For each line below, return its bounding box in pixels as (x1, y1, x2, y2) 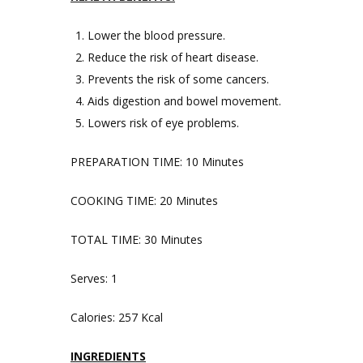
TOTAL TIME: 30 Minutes (70, 232, 203, 247)
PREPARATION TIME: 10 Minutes (70, 154, 244, 169)
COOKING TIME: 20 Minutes (70, 193, 218, 208)
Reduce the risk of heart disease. (88, 49, 258, 65)
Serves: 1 (70, 271, 117, 286)
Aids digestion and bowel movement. (88, 93, 281, 109)
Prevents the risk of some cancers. (88, 71, 269, 87)
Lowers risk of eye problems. (88, 115, 239, 130)
